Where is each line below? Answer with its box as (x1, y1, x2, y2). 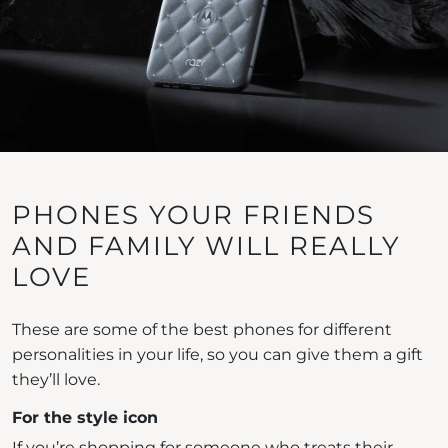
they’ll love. (12, 370, 100, 390)
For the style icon (12, 408, 158, 428)
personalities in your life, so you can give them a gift (12, 345, 423, 365)
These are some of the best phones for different (12, 320, 392, 340)
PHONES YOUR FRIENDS (12, 199, 376, 232)
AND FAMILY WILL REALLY (12, 230, 401, 263)
